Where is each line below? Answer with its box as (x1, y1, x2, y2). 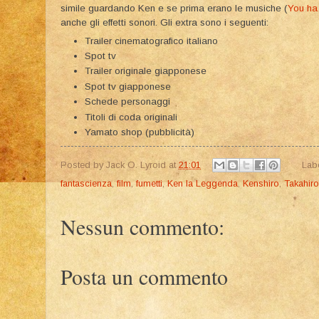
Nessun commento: (61, 212, 224, 241)
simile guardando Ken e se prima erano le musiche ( (61, 2, 288, 14)
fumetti (136, 178, 162, 189)
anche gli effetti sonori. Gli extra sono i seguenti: (61, 16, 268, 28)
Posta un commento (61, 262, 228, 291)
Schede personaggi (84, 96, 170, 108)
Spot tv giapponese (84, 80, 171, 92)
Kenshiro (243, 178, 279, 189)
